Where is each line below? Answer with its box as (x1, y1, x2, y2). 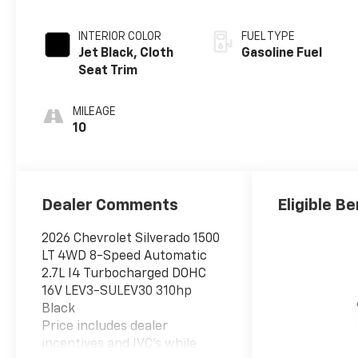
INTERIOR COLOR (78, 31, 162, 43)
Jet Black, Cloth (78, 47, 174, 61)
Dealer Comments (42, 197, 179, 214)
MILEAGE (73, 106, 117, 118)
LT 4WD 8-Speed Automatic (42, 250, 208, 264)
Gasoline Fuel (241, 47, 323, 61)
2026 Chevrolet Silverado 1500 (42, 233, 221, 246)
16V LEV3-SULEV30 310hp (42, 285, 193, 299)
